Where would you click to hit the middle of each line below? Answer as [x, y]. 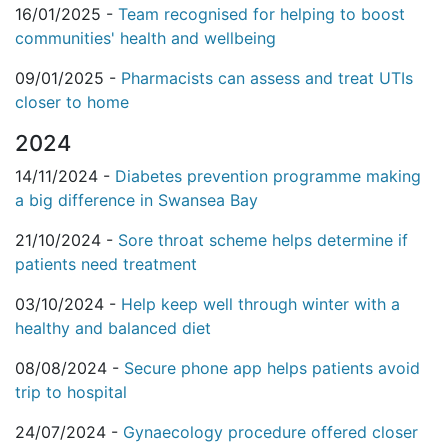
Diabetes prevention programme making [268, 176]
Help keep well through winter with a [260, 304]
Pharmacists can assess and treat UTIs [267, 78]
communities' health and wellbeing [145, 38]
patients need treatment [106, 264]
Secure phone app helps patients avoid [272, 368]
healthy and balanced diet [113, 328]
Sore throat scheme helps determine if [263, 240]
